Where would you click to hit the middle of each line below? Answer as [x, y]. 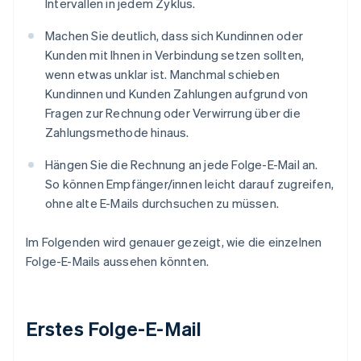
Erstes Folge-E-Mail [114, 329]
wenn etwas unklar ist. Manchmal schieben [162, 75]
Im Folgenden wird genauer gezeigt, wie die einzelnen [174, 242]
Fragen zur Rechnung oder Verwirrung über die [173, 113]
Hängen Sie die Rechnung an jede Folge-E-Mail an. [182, 165]
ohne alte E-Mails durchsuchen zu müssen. [162, 203]
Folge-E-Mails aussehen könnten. [118, 261]
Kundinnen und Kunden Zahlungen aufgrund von [177, 94]
